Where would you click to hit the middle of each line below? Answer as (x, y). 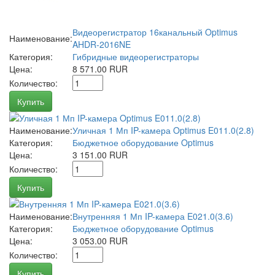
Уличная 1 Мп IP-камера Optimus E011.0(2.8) (163, 130)
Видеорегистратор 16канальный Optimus (155, 32)
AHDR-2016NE (102, 45)
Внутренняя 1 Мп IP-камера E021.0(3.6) (153, 216)
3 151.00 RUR (100, 155)
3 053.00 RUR (100, 241)
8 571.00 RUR (100, 69)
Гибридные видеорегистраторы (136, 57)
